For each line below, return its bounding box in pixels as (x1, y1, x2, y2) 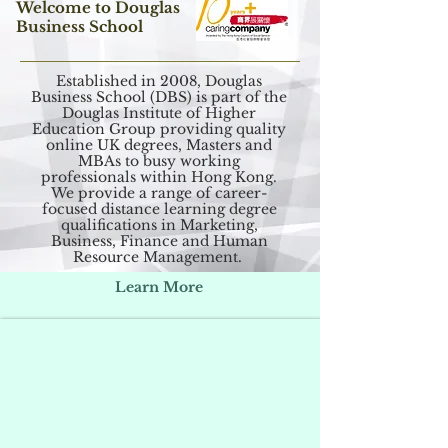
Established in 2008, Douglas (56, 72, 262, 90)
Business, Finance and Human (50, 232, 268, 250)
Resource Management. (72, 248, 246, 266)
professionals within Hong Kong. (41, 168, 277, 186)
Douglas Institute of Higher (62, 104, 256, 122)
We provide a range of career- (51, 184, 267, 202)
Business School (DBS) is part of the (31, 88, 287, 106)
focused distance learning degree (41, 200, 277, 218)
